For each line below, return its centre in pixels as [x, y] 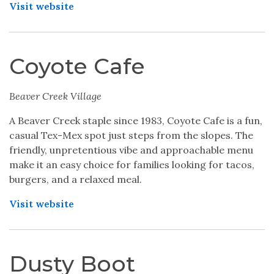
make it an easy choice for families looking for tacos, [132, 165]
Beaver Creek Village [55, 96]
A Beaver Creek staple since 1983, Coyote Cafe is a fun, [136, 120]
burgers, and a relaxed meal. [76, 179]
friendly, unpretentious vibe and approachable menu [131, 150]
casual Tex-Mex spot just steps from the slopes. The [131, 135]
